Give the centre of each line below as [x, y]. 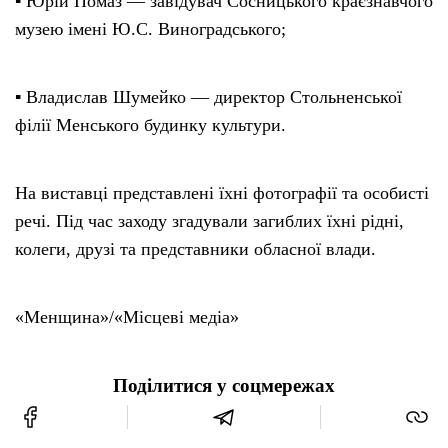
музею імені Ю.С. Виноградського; [150, 28]
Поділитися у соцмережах [224, 385]
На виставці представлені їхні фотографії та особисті [222, 192]
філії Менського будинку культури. [150, 124]
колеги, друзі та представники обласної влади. [195, 248]
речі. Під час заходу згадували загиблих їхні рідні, [209, 220]
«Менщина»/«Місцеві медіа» [127, 316]
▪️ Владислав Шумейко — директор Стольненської [208, 96]
